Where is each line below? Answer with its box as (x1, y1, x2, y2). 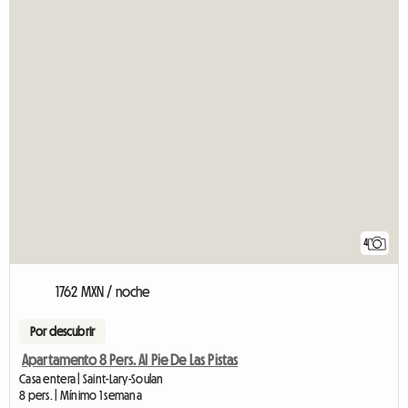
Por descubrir (30, 325, 96, 339)
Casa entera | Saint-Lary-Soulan (19, 372, 164, 386)
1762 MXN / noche (56, 284, 150, 300)
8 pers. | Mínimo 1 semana (19, 389, 142, 403)
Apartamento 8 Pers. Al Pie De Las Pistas (22, 352, 239, 368)
